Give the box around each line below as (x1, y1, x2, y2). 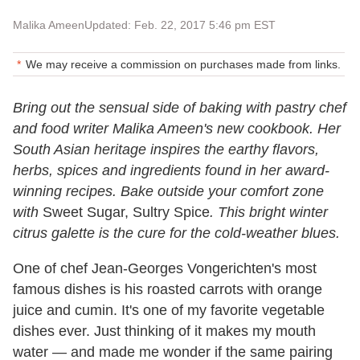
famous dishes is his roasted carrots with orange (13, 280, 322, 297)
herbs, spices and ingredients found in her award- (13, 162, 329, 178)
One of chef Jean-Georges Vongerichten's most (13, 260, 317, 276)
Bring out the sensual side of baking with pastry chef (13, 99, 346, 116)
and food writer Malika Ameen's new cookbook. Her (13, 120, 341, 137)
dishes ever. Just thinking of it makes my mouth (13, 322, 316, 339)
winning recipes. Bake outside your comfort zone (13, 182, 324, 199)
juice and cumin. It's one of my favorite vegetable (13, 301, 325, 318)
